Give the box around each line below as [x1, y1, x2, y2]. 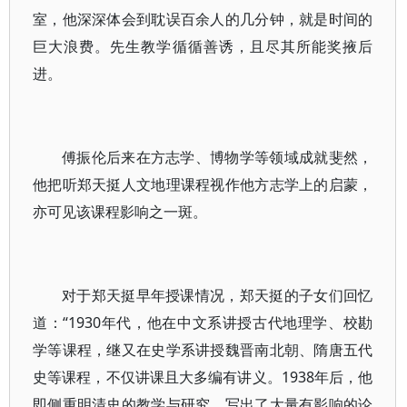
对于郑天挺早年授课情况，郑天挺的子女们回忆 [62, 285, 373, 305]
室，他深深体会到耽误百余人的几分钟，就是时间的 [33, 9, 373, 29]
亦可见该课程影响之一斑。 [33, 202, 207, 222]
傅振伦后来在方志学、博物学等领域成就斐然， [62, 147, 373, 167]
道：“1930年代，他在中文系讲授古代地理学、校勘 [33, 313, 373, 333]
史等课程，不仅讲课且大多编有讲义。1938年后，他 [33, 367, 373, 387]
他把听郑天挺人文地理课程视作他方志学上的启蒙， [33, 174, 373, 194]
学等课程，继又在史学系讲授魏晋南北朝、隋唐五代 [33, 340, 373, 360]
